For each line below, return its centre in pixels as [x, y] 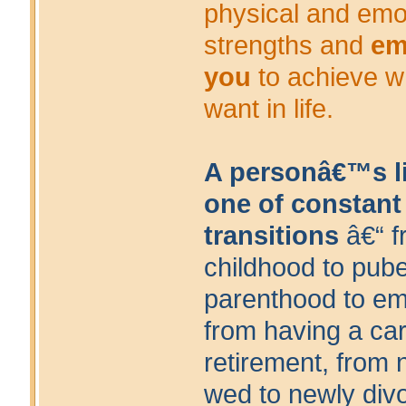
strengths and [287, 46]
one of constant [302, 204]
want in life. [268, 109]
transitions [271, 236]
